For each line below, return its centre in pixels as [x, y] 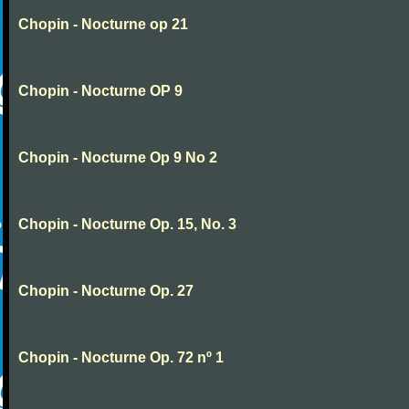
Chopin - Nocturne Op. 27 [106, 291]
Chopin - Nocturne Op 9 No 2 [118, 157]
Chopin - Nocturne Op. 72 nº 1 [121, 357]
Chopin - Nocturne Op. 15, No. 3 [127, 224]
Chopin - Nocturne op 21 [103, 24]
